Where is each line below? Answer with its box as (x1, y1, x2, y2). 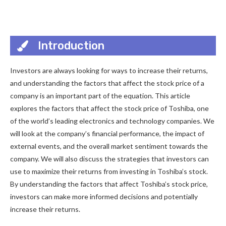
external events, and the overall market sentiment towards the (10, 142, 208, 150)
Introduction (38, 38, 104, 52)
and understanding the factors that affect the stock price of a (10, 79, 204, 87)
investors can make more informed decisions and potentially (10, 192, 198, 201)
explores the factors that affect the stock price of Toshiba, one (10, 104, 209, 112)
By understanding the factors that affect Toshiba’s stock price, (10, 180, 208, 188)
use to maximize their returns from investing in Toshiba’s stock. (10, 167, 208, 176)
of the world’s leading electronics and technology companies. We (10, 117, 214, 125)
